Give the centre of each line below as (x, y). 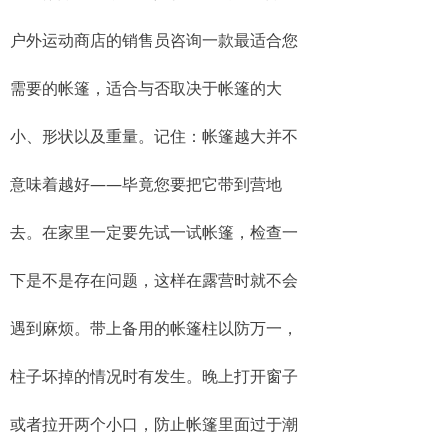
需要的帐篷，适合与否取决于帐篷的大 (146, 88)
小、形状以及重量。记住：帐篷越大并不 (154, 136)
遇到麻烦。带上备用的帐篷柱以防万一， (154, 328)
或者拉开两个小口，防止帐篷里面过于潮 (154, 424)
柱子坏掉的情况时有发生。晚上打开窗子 (154, 376)
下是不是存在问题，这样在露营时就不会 (154, 280)
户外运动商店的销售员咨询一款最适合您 (154, 40)
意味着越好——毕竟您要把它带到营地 (146, 184)
